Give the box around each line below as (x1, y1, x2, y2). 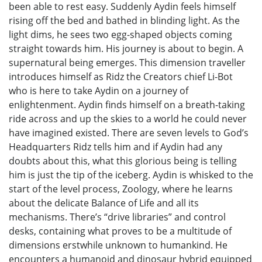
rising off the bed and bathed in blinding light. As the (9, 13, 240, 27)
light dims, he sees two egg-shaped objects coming (9, 27, 232, 41)
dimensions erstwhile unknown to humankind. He (9, 238, 227, 251)
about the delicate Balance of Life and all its (9, 196, 199, 209)
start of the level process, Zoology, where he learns (9, 182, 233, 195)
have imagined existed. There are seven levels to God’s (9, 126, 249, 139)
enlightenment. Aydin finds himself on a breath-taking (9, 98, 245, 111)
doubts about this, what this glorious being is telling (9, 154, 237, 167)
